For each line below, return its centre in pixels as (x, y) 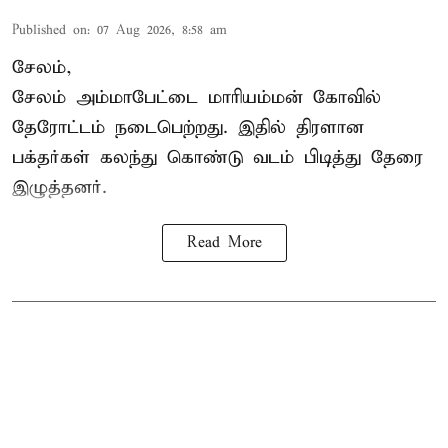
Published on (49, 30)
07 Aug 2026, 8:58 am (162, 30)
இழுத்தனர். (59, 187)
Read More (224, 242)
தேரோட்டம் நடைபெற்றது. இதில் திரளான (188, 127)
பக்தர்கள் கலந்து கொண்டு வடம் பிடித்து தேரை (217, 157)
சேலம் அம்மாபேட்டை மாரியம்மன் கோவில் (196, 97)
